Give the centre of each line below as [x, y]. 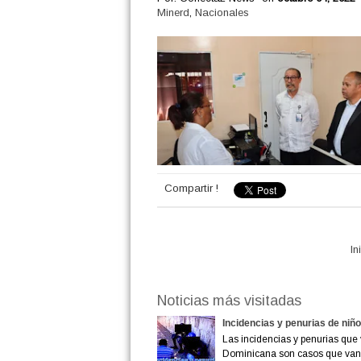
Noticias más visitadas [229, 300]
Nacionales [222, 12]
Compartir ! [191, 188]
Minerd [173, 12]
